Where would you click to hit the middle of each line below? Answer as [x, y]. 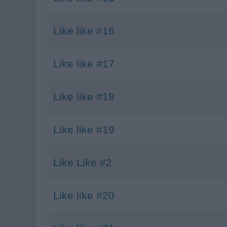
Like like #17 [84, 64]
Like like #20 [84, 195]
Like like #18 [84, 97]
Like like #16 [84, 31]
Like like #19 [84, 129]
